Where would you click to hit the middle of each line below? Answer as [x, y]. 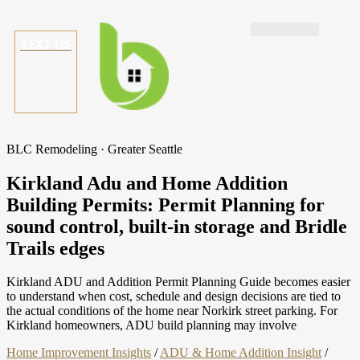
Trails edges [55, 248]
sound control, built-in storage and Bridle [177, 226]
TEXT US [46, 45]
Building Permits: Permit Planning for [166, 205]
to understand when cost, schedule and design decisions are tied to [174, 297]
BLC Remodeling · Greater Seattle [94, 149]
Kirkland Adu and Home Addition [147, 183]
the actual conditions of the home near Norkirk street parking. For [172, 311]
